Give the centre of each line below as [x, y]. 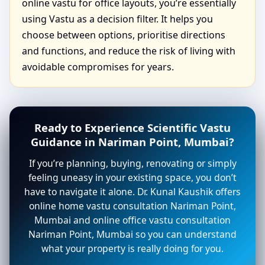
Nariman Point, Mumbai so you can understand [132, 235]
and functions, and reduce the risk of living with [129, 51]
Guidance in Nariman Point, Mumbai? [132, 142]
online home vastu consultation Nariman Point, [132, 206]
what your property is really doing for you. [132, 249]
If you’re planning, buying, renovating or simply [132, 164]
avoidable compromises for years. [98, 67]
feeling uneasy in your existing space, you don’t [132, 178]
